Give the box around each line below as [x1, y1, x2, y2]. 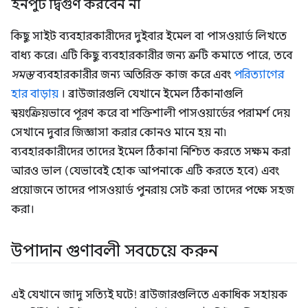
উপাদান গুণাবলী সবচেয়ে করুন [11, 241, 218, 262]
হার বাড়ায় [11, 87, 58, 102]
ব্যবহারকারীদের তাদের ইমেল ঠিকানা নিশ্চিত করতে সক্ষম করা [11, 145, 291, 159]
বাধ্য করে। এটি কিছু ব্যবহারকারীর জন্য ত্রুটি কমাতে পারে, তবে [11, 49, 292, 63]
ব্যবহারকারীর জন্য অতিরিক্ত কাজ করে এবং [34, 68, 234, 82]
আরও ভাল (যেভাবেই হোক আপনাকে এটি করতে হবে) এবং [11, 164, 279, 179]
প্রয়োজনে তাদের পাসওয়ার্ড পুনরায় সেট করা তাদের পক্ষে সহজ [11, 184, 294, 198]
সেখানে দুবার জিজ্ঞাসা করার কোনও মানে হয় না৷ [11, 126, 226, 140]
